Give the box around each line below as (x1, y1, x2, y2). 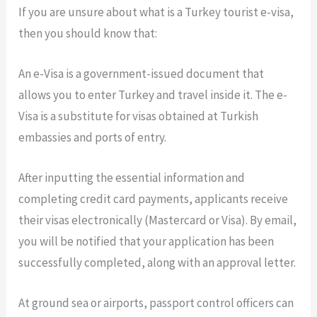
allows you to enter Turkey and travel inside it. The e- (18, 86, 288, 103)
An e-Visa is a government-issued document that (18, 65, 265, 81)
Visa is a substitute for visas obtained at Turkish (18, 108, 259, 124)
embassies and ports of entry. (18, 129, 167, 145)
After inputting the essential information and (18, 169, 246, 185)
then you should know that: (18, 25, 160, 41)
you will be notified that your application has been (18, 233, 275, 249)
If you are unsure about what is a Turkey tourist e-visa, (18, 4, 294, 20)
